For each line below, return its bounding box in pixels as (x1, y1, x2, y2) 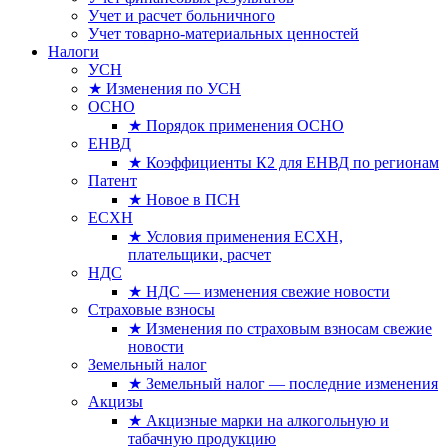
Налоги (48, 43, 99, 60)
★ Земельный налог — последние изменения (128, 375, 438, 392)
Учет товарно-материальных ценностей (88, 25, 359, 42)
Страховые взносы (88, 301, 215, 318)
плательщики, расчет (128, 246, 271, 263)
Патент (88, 172, 137, 189)
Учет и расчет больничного (88, 7, 275, 24)
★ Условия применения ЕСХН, (128, 228, 343, 245)
